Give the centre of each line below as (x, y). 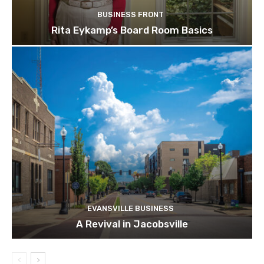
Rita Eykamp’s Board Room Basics (132, 30)
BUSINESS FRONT (131, 14)
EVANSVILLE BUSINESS (131, 209)
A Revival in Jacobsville (132, 224)
